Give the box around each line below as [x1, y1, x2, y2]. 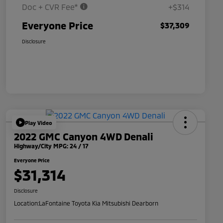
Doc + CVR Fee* [22, 2, 80, 12]
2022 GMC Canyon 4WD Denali [14, 130, 153, 143]
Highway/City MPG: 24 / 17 [14, 142, 89, 150]
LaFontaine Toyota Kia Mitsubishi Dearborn [39, 200, 158, 207]
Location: [14, 200, 39, 207]
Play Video [25, 119, 52, 126]
